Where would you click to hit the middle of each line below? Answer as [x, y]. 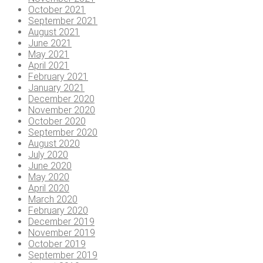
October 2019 [57, 244]
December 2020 [61, 99]
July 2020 [48, 155]
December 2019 [61, 222]
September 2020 [63, 133]
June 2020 [50, 166]
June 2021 [50, 43]
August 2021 [54, 32]
